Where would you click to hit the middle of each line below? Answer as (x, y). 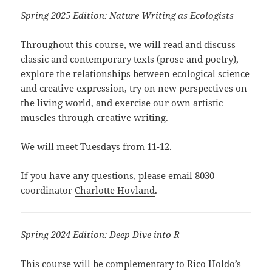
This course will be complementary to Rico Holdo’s (131, 264)
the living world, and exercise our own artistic (122, 103)
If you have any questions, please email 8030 (118, 176)
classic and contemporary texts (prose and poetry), (130, 59)
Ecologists (212, 15)
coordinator (48, 190)
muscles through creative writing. (95, 117)
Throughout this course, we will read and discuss (128, 45)
